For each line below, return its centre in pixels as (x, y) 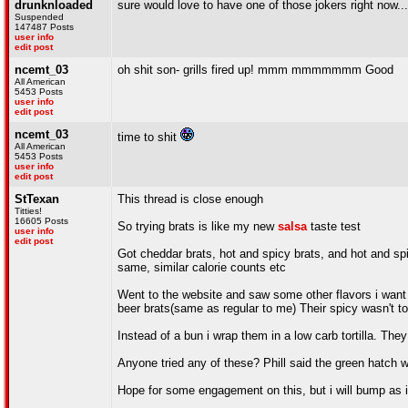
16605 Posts (41, 221)
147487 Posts (44, 27)
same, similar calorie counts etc (202, 267)
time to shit (149, 137)
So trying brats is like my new (198, 226)
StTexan (37, 199)
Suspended (39, 17)
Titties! (28, 211)
